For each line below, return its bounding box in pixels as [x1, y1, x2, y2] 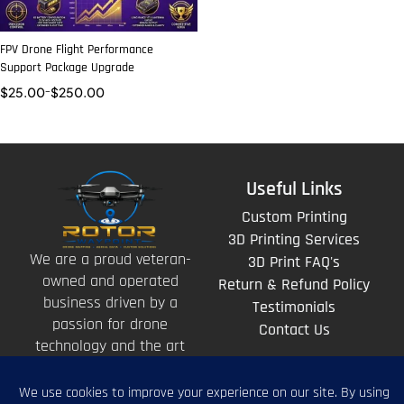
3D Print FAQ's [248, 252, 340, 272]
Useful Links [245, 177, 343, 202]
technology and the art [35, 335, 185, 357]
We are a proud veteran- [29, 249, 191, 271]
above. [89, 379, 131, 400]
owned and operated [41, 271, 179, 292]
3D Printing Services [228, 229, 360, 250]
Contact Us [258, 319, 330, 340]
